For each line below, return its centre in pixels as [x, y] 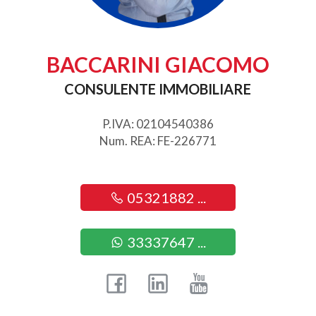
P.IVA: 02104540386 [158, 124]
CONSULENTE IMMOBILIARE [158, 89]
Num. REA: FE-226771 [158, 141]
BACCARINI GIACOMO [158, 65]
